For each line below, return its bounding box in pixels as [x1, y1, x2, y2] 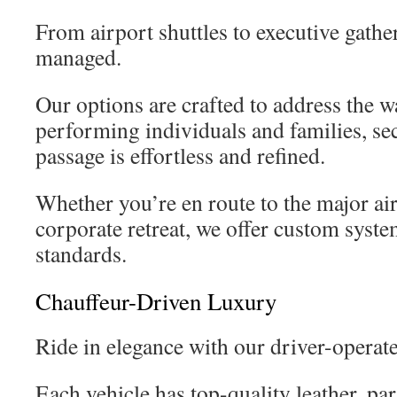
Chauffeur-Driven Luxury [35, 285, 276, 317]
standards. [35, 238, 127, 269]
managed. [35, 42, 121, 72]
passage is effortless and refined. [35, 140, 325, 170]
